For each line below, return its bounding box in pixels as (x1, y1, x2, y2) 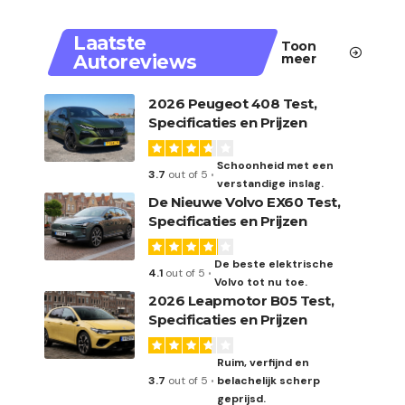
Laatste (73, 32, 146, 54)
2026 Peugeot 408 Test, (148, 95, 316, 112)
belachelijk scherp (216, 373, 320, 388)
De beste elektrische (214, 257, 334, 271)
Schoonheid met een (216, 158, 334, 173)
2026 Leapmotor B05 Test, (148, 292, 334, 309)
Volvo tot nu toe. (214, 275, 308, 289)
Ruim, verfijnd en (216, 355, 309, 370)
